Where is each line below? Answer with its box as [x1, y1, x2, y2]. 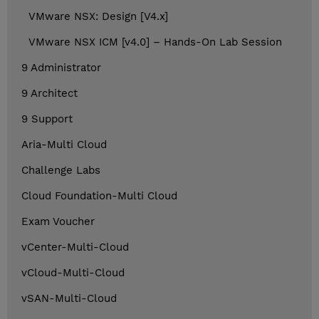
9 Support [21, 113, 73, 126]
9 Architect [21, 87, 78, 100]
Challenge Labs [21, 164, 100, 177]
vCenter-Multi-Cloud [21, 241, 129, 254]
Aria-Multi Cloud [21, 138, 107, 152]
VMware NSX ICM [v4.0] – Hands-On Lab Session [28, 36, 282, 49]
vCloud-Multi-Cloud [21, 266, 125, 280]
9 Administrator [21, 61, 101, 75]
